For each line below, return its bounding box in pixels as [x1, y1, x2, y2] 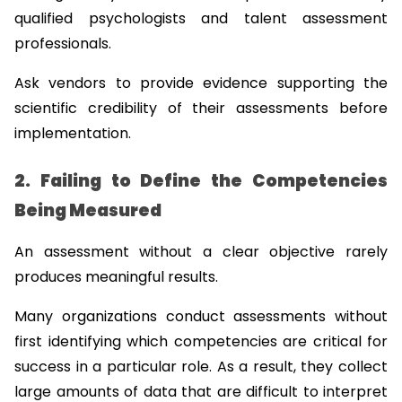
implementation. [14, 123, 131, 144]
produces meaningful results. [14, 266, 218, 287]
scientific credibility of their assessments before [14, 98, 388, 119]
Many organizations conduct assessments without [14, 305, 388, 327]
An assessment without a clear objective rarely [14, 240, 388, 262]
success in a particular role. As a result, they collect [14, 355, 388, 377]
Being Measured [14, 197, 162, 223]
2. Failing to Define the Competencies [14, 168, 388, 193]
